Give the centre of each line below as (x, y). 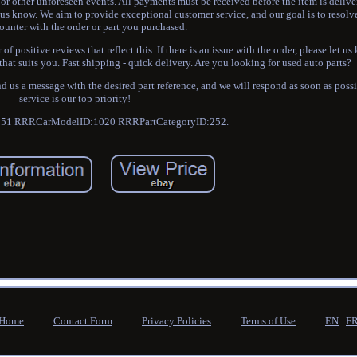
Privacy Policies (177, 321)
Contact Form (83, 321)
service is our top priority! (75, 99)
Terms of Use (268, 321)
